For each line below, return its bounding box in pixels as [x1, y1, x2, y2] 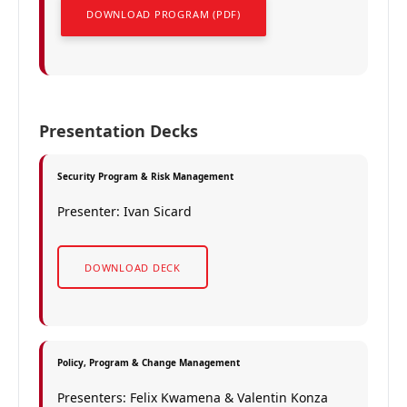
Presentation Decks [39, 120, 198, 142]
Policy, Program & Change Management [57, 356, 240, 369]
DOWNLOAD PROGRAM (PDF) [86, 7, 241, 21]
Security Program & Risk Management [57, 170, 233, 183]
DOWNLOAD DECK [84, 261, 182, 274]
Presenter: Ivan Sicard [57, 203, 192, 220]
